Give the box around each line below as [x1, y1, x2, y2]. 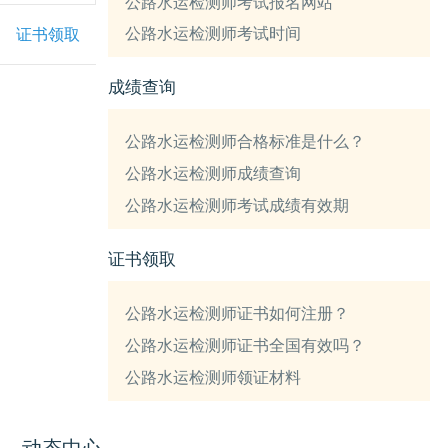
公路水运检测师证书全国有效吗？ [125, 336, 366, 354]
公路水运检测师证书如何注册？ [125, 304, 350, 322]
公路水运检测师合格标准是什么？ [125, 133, 366, 151]
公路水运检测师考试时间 [125, 25, 302, 43]
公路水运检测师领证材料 [125, 368, 302, 386]
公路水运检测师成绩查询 [125, 165, 302, 183]
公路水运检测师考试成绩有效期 [125, 197, 350, 215]
